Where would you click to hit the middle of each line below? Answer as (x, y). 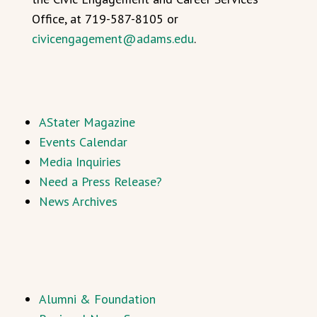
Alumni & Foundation (97, 299)
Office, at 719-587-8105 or (105, 18)
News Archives (78, 201)
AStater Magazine (87, 122)
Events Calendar (83, 142)
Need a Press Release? (100, 181)
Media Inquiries (80, 161)
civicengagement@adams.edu (113, 38)
